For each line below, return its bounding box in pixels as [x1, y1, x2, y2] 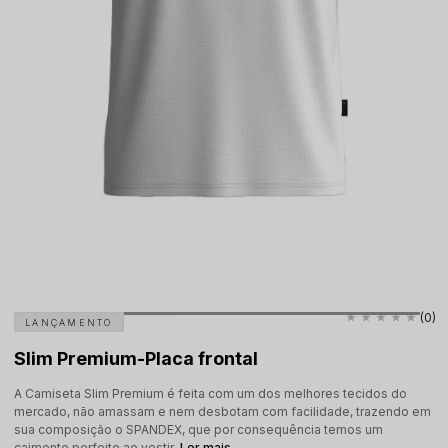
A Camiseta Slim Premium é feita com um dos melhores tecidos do [14, 386, 407, 401]
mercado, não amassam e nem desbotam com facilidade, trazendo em [14, 404, 431, 419]
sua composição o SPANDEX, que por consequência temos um [14, 422, 383, 437]
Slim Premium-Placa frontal [14, 348, 258, 369]
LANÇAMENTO [25, 316, 113, 328]
